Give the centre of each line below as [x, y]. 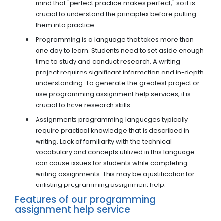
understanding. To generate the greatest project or [118, 83]
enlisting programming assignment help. [101, 185]
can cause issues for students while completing [111, 163]
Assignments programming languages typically [112, 120]
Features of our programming [85, 200]
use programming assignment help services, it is [113, 94]
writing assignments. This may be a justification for [115, 174]
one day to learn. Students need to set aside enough [120, 51]
